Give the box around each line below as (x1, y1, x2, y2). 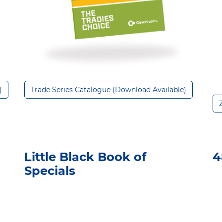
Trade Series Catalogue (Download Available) (31, 85, 186, 94)
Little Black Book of (24, 149, 146, 164)
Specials (24, 163, 75, 178)
